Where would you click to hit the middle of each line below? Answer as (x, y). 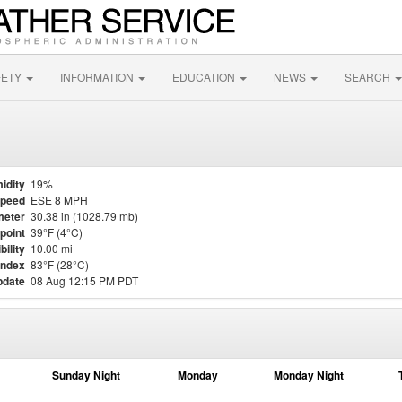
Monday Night (309, 375)
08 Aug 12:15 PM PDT (84, 280)
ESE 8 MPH (59, 200)
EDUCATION (205, 77)
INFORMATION (98, 77)
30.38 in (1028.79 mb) (84, 216)
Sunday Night (86, 375)
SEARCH (369, 77)
